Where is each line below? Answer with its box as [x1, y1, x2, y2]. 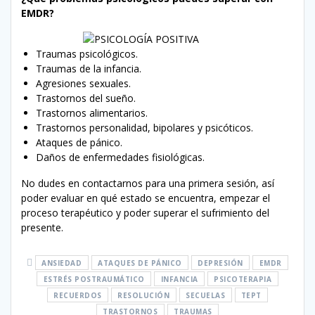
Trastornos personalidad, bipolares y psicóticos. [36, 120, 253, 134]
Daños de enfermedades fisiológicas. [36, 150, 205, 164]
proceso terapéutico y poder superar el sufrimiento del [21, 205, 269, 219]
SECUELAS [186, 290, 226, 300]
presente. [21, 220, 63, 234]
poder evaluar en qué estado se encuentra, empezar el [21, 191, 270, 205]
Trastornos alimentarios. [36, 105, 148, 120]
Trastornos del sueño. [36, 91, 136, 105]
